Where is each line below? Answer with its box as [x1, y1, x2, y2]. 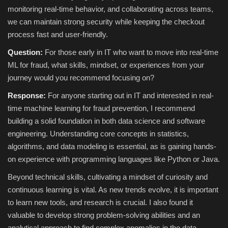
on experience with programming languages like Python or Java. [8, 155, 220, 164]
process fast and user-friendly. [8, 30, 108, 39]
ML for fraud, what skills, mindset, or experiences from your [8, 61, 204, 70]
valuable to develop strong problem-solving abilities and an [8, 211, 200, 220]
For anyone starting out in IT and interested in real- [48, 91, 214, 100]
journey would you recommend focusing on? [8, 73, 154, 82]
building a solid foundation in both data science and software [8, 117, 205, 126]
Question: [8, 48, 45, 57]
